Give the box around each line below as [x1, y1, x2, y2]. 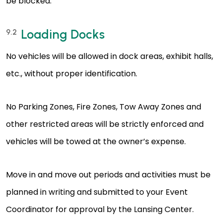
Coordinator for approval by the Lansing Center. [6, 204, 194, 216]
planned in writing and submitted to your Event [6, 186, 188, 198]
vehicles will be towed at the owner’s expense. [6, 136, 186, 148]
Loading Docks [21, 27, 105, 42]
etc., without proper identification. [6, 68, 137, 80]
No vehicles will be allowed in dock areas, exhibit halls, [6, 51, 213, 62]
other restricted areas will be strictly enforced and [6, 118, 204, 130]
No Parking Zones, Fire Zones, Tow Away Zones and [6, 101, 201, 113]
